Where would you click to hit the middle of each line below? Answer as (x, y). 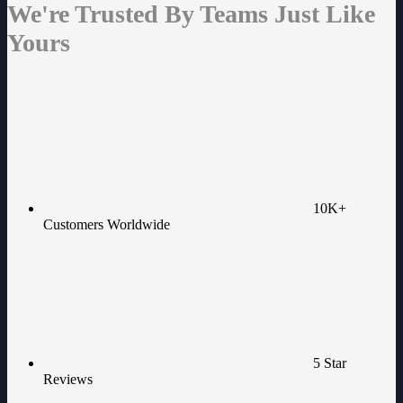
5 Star (330, 363)
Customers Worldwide (107, 224)
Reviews (68, 379)
